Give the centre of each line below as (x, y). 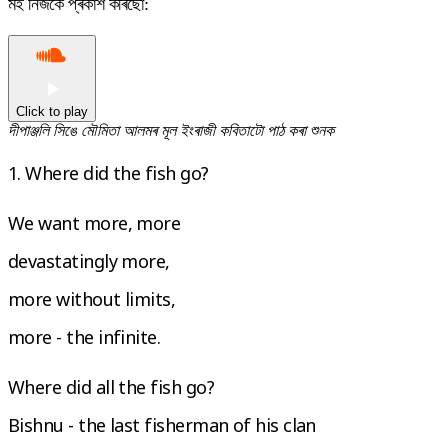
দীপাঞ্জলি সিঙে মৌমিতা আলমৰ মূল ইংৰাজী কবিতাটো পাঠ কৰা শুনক (171, 130)
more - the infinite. (84, 336)
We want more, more (94, 222)
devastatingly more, (89, 260)
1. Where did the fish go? (108, 172)
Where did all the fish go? (111, 386)
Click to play (52, 111)
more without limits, (92, 298)
